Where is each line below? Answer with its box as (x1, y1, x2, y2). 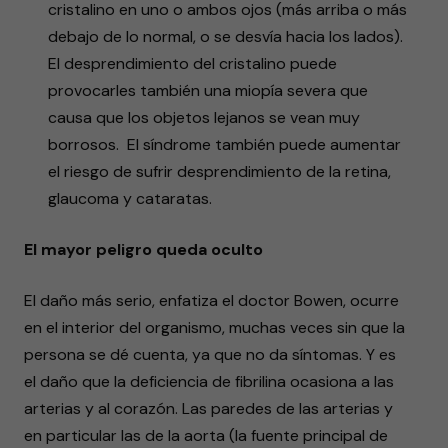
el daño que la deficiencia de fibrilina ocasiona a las (24, 371, 394, 392)
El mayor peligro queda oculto (24, 239, 263, 260)
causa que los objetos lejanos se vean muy (48, 107, 360, 128)
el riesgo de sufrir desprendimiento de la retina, (48, 161, 391, 182)
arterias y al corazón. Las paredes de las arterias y (24, 398, 393, 419)
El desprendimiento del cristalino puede (48, 53, 337, 74)
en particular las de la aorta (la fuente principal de (24, 425, 388, 446)
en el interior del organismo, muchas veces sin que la (24, 317, 405, 338)
